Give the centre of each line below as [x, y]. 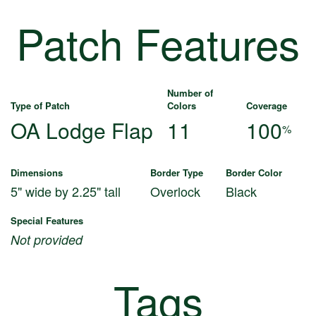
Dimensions [37, 172]
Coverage [267, 105]
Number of [190, 92]
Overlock [175, 191]
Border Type [177, 172]
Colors [182, 105]
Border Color [254, 172]
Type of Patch [40, 105]
